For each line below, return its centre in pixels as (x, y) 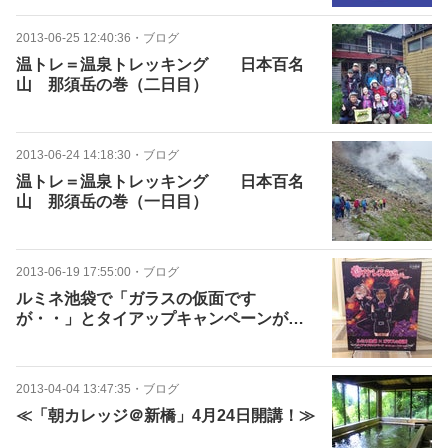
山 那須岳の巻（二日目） (112, 84)
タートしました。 (80, 338)
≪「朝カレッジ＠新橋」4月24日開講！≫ (165, 415)
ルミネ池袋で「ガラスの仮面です (136, 298)
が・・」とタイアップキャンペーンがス (160, 318)
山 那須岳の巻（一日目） (112, 201)
